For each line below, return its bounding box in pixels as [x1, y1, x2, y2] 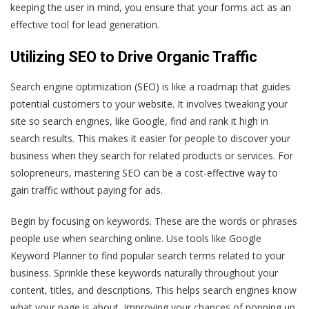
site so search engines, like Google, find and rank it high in [10, 114, 268, 128]
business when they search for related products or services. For [10, 148, 293, 162]
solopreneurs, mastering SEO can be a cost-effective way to [10, 166, 278, 179]
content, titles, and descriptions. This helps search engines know [10, 283, 297, 297]
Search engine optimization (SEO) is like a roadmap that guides [10, 79, 290, 93]
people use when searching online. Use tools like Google [10, 231, 261, 245]
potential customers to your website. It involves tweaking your [10, 97, 288, 110]
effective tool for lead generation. [10, 17, 159, 31]
